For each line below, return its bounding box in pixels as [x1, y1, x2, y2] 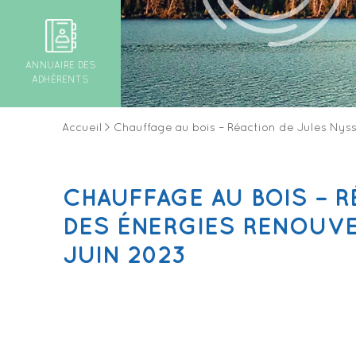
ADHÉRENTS [32, 76, 89, 85]
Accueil [62, 123, 102, 133]
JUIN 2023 [63, 245, 186, 267]
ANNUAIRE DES [25, 62, 96, 71]
